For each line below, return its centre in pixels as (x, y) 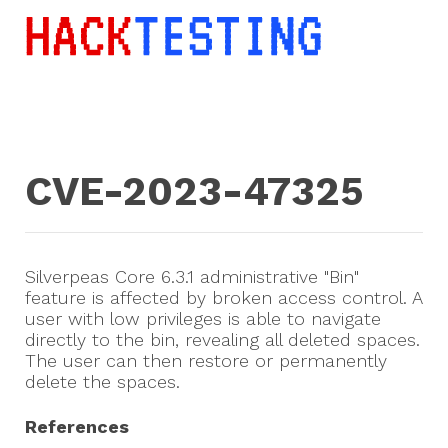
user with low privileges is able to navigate (203, 319)
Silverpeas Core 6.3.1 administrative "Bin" (192, 277)
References (77, 427)
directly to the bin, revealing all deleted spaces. (222, 340)
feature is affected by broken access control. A (223, 298)
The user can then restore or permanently (206, 361)
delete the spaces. (102, 382)
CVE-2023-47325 (194, 192)
